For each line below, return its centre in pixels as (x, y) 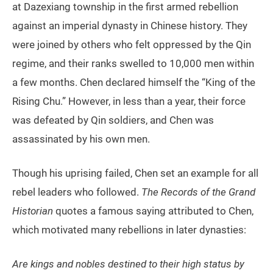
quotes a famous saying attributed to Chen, (153, 211)
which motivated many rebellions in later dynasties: (129, 230)
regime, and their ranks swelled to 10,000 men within (133, 64)
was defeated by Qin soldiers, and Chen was (113, 120)
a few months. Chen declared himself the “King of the (134, 83)
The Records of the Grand (198, 192)
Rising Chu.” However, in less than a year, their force (129, 101)
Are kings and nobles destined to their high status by (128, 264)
